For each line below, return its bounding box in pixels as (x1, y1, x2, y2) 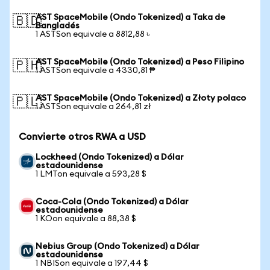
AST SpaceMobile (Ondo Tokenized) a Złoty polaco (36, 94, 246, 102)
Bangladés (36, 22, 80, 30)
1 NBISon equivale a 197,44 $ (36, 259, 148, 268)
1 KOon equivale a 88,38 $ (36, 215, 136, 223)
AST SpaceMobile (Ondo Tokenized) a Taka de (36, 13, 225, 22)
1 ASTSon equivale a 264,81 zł (36, 102, 151, 111)
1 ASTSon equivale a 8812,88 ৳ (36, 30, 149, 39)
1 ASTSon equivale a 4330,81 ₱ (36, 66, 155, 75)
